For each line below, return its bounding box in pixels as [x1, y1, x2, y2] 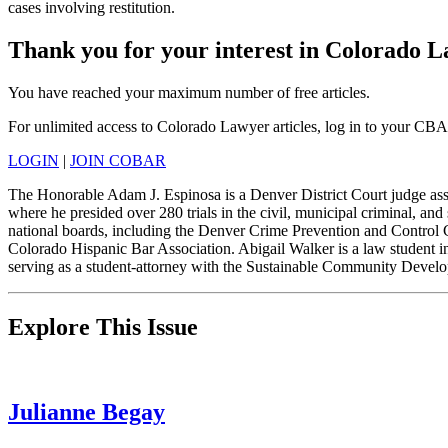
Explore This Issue [8, 313, 198, 340]
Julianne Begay [8, 398, 165, 425]
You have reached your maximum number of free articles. [8, 83, 370, 101]
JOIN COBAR [70, 151, 166, 169]
